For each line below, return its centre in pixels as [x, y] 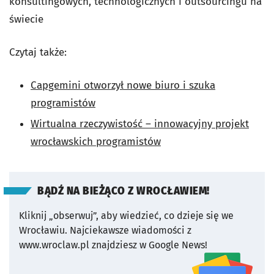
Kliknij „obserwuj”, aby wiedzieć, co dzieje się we [126, 216]
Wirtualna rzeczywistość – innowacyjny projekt [140, 124]
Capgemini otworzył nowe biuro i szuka [123, 85]
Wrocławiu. [43, 230]
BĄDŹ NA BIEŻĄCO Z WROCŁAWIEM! [124, 191]
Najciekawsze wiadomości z [131, 230]
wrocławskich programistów [96, 142]
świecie [26, 19]
